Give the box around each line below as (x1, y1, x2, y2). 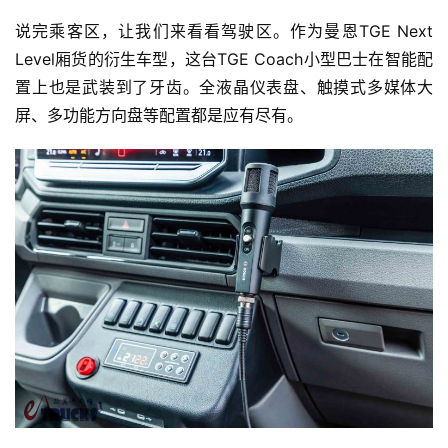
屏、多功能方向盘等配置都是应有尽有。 (15, 105, 303, 126)
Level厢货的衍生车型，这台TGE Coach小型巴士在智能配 (15, 49, 433, 70)
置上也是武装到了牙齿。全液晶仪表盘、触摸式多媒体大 (15, 77, 433, 98)
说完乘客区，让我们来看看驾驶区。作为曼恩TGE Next (15, 21, 433, 42)
